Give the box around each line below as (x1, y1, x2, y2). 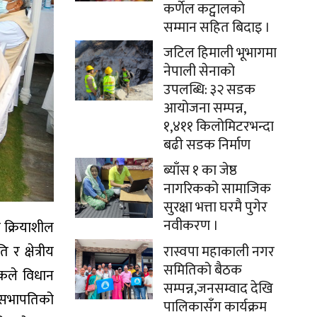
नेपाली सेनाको (163, 59, 235, 83)
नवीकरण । (163, 214, 219, 238)
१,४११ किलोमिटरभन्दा (163, 115, 274, 139)
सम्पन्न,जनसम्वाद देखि (163, 277, 273, 301)
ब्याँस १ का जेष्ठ (163, 158, 237, 183)
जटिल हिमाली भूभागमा (163, 41, 277, 65)
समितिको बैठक (163, 258, 242, 282)
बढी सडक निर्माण (163, 133, 250, 157)
